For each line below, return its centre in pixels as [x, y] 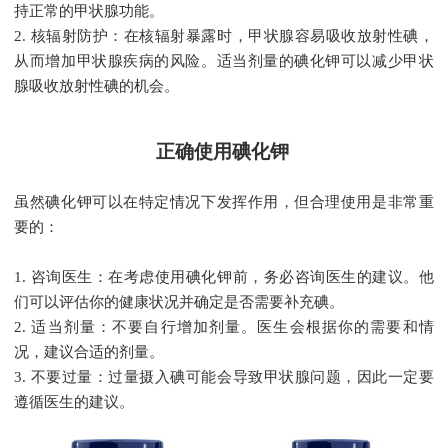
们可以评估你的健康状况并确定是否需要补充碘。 [179, 302]
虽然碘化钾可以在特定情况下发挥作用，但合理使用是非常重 [224, 202]
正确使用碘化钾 [223, 151]
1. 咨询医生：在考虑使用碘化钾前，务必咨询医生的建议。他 [224, 277]
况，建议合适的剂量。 [89, 352]
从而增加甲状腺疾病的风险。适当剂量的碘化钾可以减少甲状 [224, 61]
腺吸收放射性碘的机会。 [97, 86]
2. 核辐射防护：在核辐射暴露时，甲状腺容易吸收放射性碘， [224, 36]
